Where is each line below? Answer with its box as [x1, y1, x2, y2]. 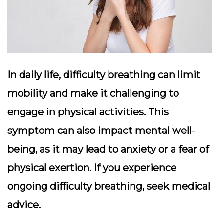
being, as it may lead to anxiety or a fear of [7, 143, 209, 155]
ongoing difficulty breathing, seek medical [7, 180, 210, 192]
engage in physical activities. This [7, 106, 169, 118]
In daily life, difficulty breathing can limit [7, 68, 200, 81]
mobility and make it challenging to [7, 87, 179, 99]
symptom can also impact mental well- [7, 124, 195, 136]
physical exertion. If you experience [7, 161, 176, 174]
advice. [7, 198, 41, 211]
